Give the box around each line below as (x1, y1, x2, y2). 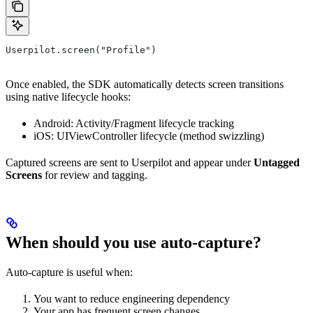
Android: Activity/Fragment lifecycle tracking (34, 117, 234, 130)
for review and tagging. (42, 169, 147, 182)
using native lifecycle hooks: (6, 91, 131, 103)
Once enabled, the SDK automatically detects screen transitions (6, 78, 284, 91)
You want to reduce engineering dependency (34, 293, 230, 305)
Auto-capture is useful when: (6, 266, 133, 279)
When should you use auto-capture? (6, 233, 261, 252)
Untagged (254, 156, 300, 169)
